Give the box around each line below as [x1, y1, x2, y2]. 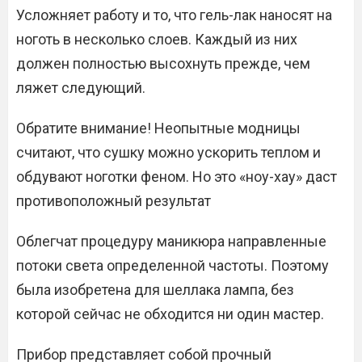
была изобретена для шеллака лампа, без [16, 281, 294, 298]
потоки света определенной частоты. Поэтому [16, 257, 329, 274]
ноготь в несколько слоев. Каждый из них [16, 31, 297, 48]
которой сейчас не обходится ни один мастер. [16, 305, 324, 322]
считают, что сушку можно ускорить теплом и [16, 144, 321, 161]
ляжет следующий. [16, 79, 145, 96]
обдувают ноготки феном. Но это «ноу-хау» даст [16, 168, 337, 185]
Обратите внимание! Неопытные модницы [16, 120, 301, 137]
